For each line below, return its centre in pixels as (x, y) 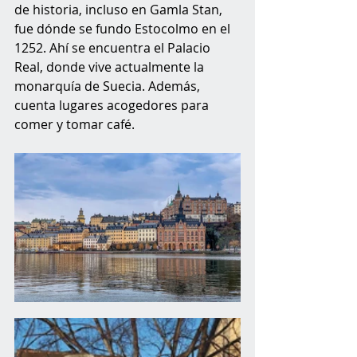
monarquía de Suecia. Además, (109, 86)
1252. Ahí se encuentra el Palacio (114, 48)
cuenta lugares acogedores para (113, 106)
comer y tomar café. (76, 125)
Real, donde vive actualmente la (111, 67)
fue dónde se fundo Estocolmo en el (124, 29)
